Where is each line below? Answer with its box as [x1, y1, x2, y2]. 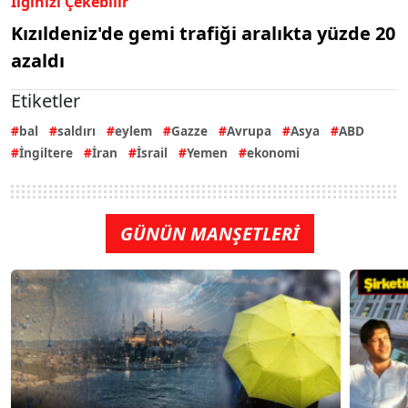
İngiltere [19, 143, 73, 161]
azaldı [11, 47, 65, 73]
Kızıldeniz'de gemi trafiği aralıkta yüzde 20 [11, 20, 395, 46]
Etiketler [11, 87, 80, 113]
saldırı [57, 121, 96, 139]
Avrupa [227, 121, 271, 139]
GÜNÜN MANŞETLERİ [119, 220, 300, 246]
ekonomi [247, 143, 300, 161]
